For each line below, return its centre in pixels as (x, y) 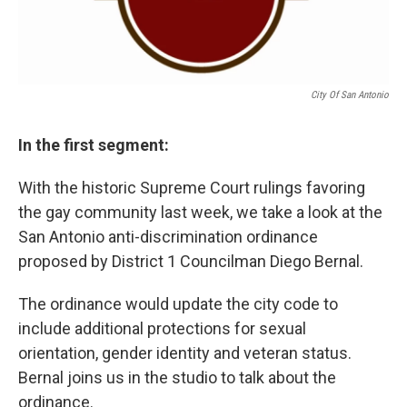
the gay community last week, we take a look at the (200, 212)
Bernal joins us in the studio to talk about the (177, 377)
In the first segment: (94, 144)
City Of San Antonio (350, 94)
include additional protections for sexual (162, 328)
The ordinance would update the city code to (178, 303)
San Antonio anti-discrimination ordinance (168, 236)
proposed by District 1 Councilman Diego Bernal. (194, 261)
